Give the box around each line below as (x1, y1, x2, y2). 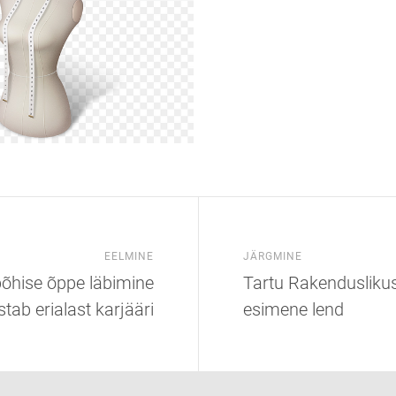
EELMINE (104, 250, 154, 263)
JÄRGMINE (243, 250, 302, 263)
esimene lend (243, 299, 344, 320)
